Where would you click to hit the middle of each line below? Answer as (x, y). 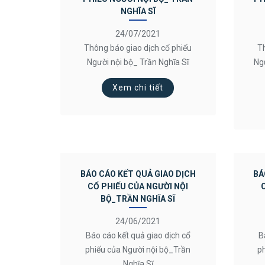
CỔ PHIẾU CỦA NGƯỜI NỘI (138, 186)
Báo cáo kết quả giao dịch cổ (138, 235)
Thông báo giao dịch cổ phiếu (138, 48)
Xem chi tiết (138, 88)
